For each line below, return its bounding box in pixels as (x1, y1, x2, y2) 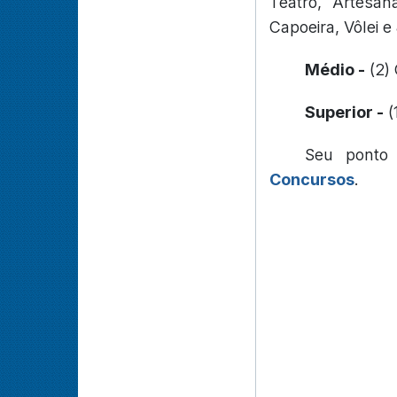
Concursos (269, 170, 354, 189)
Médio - (305, 60, 365, 79)
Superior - (305, 103, 384, 121)
